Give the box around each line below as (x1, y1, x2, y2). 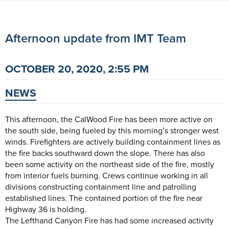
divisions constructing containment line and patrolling (5, 181, 196, 193)
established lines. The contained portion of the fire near (5, 192, 202, 204)
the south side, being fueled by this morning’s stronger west (5, 125, 219, 136)
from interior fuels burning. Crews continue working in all (5, 170, 208, 181)
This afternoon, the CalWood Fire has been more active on (5, 113, 213, 125)
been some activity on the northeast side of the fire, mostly (5, 158, 214, 170)
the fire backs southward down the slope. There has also (5, 147, 205, 159)
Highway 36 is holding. (5, 203, 86, 215)
